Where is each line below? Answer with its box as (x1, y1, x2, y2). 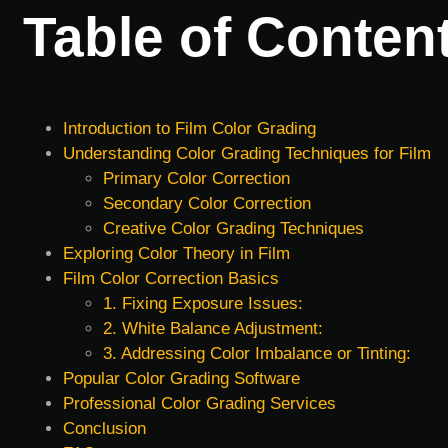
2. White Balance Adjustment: (103, 319, 323, 339)
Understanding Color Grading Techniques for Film (63, 144, 431, 164)
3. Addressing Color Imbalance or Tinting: (103, 344, 411, 364)
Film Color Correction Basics (63, 269, 279, 289)
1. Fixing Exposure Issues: (103, 294, 303, 314)
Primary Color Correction (103, 169, 290, 189)
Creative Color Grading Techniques (103, 219, 364, 239)
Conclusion (63, 419, 146, 439)
